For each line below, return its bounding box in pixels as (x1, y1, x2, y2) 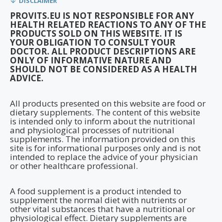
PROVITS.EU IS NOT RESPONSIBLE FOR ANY (10, 10, 194, 21)
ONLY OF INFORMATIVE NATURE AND (10, 55, 171, 66)
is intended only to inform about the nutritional (10, 115, 195, 127)
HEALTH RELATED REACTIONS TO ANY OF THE (10, 19, 206, 30)
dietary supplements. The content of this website (10, 107, 200, 118)
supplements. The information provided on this (10, 133, 195, 145)
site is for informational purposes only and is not (10, 142, 201, 154)
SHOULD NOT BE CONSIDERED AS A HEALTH (10, 63, 197, 75)
